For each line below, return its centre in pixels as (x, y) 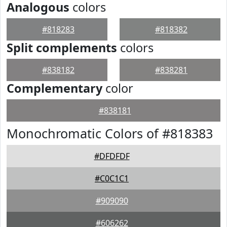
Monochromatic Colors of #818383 (110, 133)
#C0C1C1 (112, 178)
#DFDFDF (112, 156)
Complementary (54, 88)
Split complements (62, 48)
